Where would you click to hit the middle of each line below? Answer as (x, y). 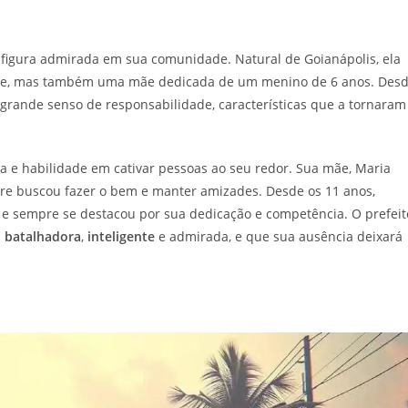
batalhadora (43, 236)
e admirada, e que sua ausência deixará (279, 236)
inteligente (121, 236)
